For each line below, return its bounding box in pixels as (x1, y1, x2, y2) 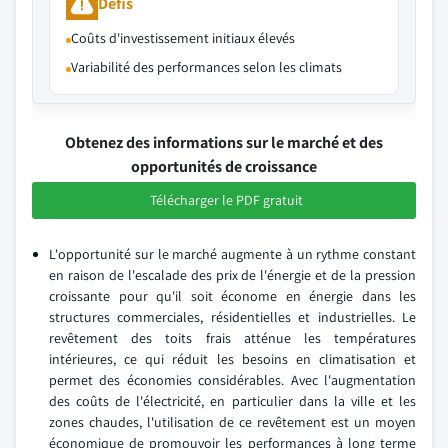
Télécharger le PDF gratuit (149, 191, 303, 209)
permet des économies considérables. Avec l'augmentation (49, 371, 416, 389)
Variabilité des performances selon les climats (71, 58, 342, 76)
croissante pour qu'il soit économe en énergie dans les (49, 287, 416, 305)
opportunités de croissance (131, 156, 317, 177)
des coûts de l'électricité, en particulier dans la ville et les (49, 392, 416, 410)
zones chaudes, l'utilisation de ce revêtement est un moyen (49, 413, 416, 431)
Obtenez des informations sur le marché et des (65, 132, 383, 153)
